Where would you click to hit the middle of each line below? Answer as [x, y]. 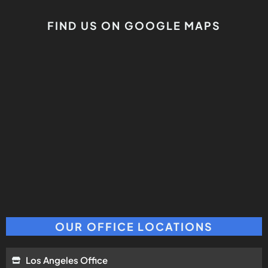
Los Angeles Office [66, 260]
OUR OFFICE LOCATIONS [134, 226]
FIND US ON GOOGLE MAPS [134, 25]
